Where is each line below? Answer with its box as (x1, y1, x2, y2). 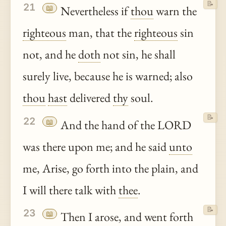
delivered (67, 90, 113, 106)
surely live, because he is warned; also (23, 68, 193, 84)
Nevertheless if (58, 3, 131, 19)
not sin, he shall (100, 46, 176, 63)
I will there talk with (23, 182, 119, 198)
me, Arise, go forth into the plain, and (23, 160, 198, 176)
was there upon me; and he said (23, 138, 169, 154)
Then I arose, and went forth (58, 209, 194, 225)
